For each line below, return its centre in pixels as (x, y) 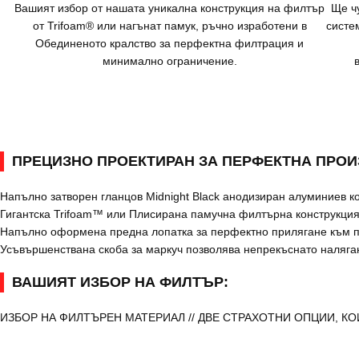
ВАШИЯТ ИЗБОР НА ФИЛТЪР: (120, 282)
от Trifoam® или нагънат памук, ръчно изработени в (169, 26)
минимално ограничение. (169, 61)
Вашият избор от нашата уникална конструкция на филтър (170, 8)
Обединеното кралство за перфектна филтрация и (170, 44)
